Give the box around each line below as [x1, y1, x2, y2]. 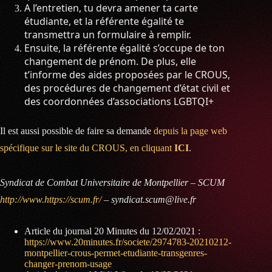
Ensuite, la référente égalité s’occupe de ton [24, 41, 225, 55]
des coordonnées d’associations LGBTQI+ [24, 95, 214, 109]
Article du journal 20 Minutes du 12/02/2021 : [24, 225, 200, 236]
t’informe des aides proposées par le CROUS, [24, 68, 230, 82]
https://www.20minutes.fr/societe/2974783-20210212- [24, 236, 231, 247]
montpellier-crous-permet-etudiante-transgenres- [24, 247, 207, 258]
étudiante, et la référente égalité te [24, 15, 184, 29]
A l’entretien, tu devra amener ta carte [24, 1, 198, 15]
